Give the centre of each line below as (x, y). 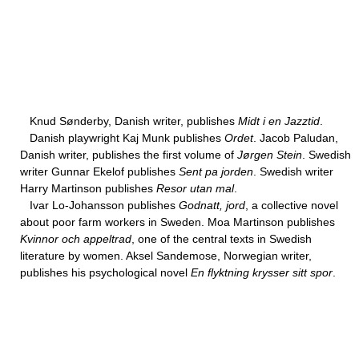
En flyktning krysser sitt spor (262, 272)
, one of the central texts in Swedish (222, 239)
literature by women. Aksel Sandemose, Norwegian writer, (166, 256)
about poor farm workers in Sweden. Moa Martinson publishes (177, 222)
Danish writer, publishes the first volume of (129, 155)
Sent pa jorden (216, 171)
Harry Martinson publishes (88, 188)
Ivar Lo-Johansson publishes (99, 205)
